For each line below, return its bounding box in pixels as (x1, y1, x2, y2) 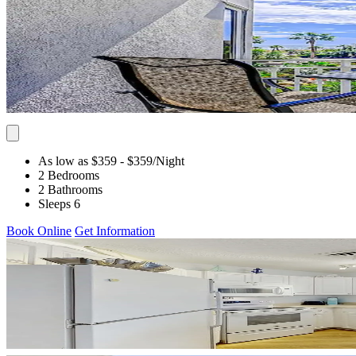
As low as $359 (38, 153, 117, 168)
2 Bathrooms (38, 182, 103, 196)
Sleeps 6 (38, 196, 80, 211)
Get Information (75, 223, 155, 238)
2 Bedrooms (38, 168, 99, 182)
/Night (153, 153, 184, 168)
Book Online (6, 223, 72, 238)
